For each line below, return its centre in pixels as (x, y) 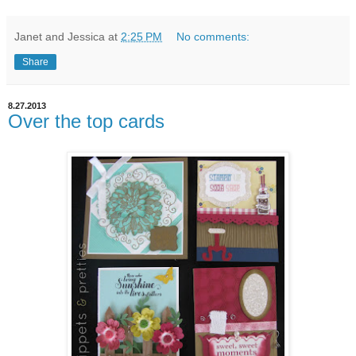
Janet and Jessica (60, 36)
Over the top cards (86, 121)
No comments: (213, 36)
